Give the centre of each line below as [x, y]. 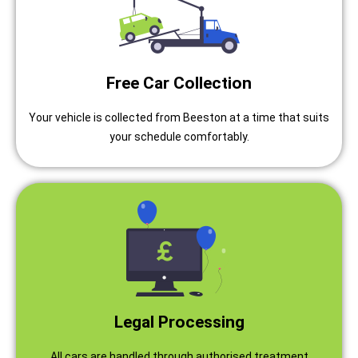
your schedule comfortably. [179, 137]
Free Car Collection [179, 84]
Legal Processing [179, 322]
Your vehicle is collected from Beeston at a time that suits [179, 118]
